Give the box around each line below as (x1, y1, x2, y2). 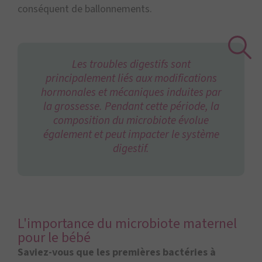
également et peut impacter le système (43, 126, 219, 143)
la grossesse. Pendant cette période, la (43, 98, 219, 115)
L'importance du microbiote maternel (18, 213, 237, 235)
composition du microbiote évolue (53, 112, 209, 129)
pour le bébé (18, 227, 91, 249)
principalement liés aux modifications (45, 70, 217, 87)
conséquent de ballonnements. (18, 2, 154, 17)
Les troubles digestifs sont (71, 56, 191, 73)
